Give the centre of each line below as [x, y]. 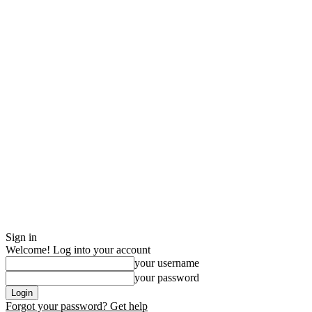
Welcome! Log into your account [78, 250]
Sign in [21, 237]
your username [167, 263]
